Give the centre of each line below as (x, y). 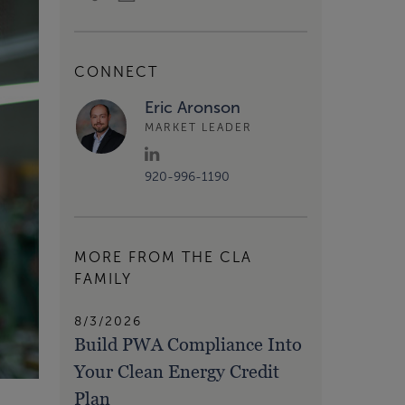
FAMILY (103, 279)
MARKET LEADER (198, 127)
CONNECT (116, 71)
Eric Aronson (193, 107)
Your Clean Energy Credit (177, 372)
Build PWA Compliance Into (188, 345)
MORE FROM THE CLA (163, 258)
